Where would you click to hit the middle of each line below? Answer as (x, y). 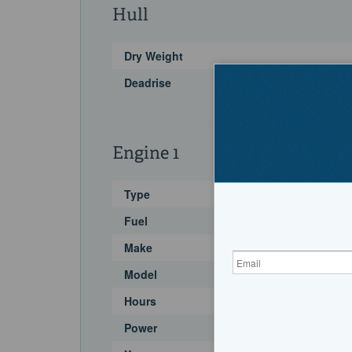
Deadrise (148, 83)
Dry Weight (154, 56)
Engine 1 (146, 154)
